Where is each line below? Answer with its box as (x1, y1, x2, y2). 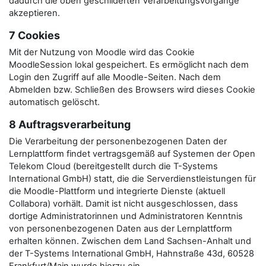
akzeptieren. (9, 8, 60, 18)
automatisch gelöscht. (9, 97, 100, 107)
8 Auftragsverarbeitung (9, 118, 131, 131)
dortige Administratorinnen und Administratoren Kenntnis (9, 211, 243, 221)
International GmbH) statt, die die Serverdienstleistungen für (9, 173, 256, 184)
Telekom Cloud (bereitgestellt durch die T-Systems (9, 161, 218, 172)
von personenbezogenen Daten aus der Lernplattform (9, 223, 232, 234)
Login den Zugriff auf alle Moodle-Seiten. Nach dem (9, 72, 221, 83)
